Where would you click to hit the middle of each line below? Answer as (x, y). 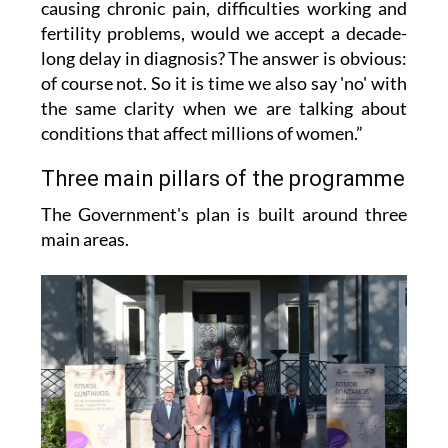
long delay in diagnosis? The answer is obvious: (224, 57)
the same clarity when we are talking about (224, 107)
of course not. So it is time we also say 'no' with (224, 82)
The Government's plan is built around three (224, 213)
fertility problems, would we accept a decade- (224, 32)
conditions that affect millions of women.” (201, 132)
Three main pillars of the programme (222, 178)
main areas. (84, 238)
